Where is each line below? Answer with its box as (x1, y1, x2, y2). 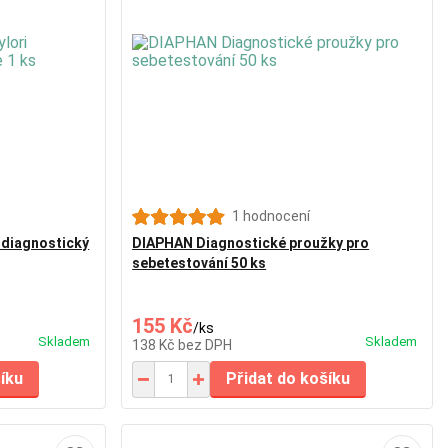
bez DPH (178, 336, 233, 353)
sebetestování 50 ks (132, 254, 267, 271)
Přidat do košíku (226, 368, 351, 388)
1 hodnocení (232, 207, 311, 224)
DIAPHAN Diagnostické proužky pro (132, 234, 370, 251)
